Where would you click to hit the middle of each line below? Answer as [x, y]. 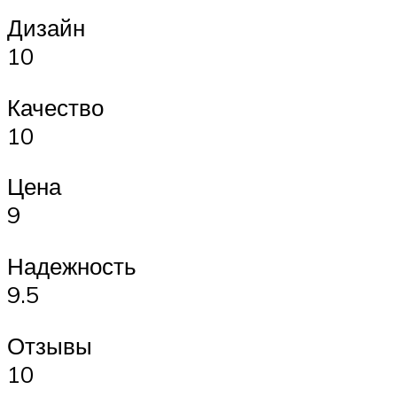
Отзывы [50, 345]
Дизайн [46, 28]
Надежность [72, 266]
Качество [55, 107]
